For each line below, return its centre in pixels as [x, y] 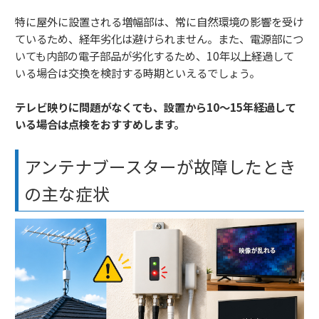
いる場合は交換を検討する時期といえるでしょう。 [137, 73]
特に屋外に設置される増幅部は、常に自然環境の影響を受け [159, 22]
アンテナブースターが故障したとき [160, 167]
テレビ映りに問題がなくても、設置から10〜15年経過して [156, 107]
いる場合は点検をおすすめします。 [100, 124]
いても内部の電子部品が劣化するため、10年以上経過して [155, 56]
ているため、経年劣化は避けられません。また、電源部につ [159, 39]
